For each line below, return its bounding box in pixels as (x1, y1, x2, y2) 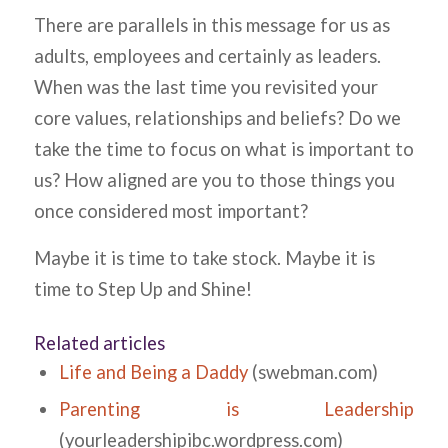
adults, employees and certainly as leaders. (33, 44, 381, 67)
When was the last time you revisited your (33, 75, 378, 98)
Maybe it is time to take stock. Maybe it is (33, 246, 375, 269)
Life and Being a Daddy (58, 361, 248, 384)
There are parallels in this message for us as (33, 13, 390, 36)
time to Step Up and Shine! (33, 277, 252, 300)
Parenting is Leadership (58, 398, 415, 421)
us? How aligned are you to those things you (33, 168, 395, 191)
